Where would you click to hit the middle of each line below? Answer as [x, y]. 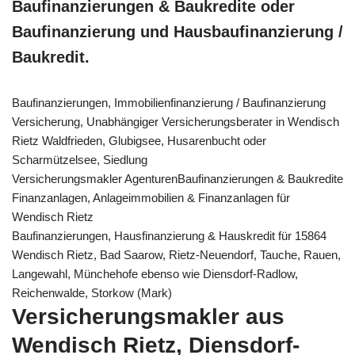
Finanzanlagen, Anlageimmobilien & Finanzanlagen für [151, 197]
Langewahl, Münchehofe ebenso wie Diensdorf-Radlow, [155, 273]
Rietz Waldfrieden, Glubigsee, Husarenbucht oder [139, 140]
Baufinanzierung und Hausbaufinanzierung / [177, 31]
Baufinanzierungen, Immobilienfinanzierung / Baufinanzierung [169, 102]
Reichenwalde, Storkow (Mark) [92, 292]
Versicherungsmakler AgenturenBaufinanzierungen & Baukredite [177, 178]
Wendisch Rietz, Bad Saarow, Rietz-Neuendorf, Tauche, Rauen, [176, 254]
